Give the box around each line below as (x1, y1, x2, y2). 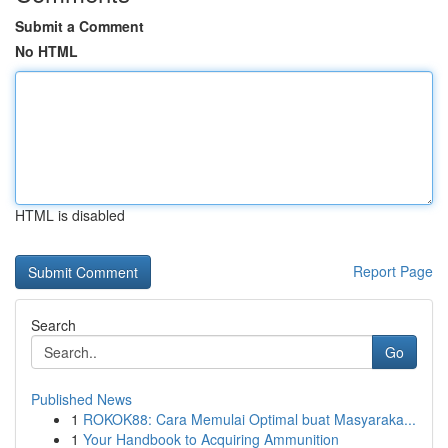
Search (31, 315, 76, 335)
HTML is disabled (15, 205, 125, 225)
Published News (31, 389, 132, 409)
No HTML (15, 41, 78, 61)
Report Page (353, 261, 433, 281)
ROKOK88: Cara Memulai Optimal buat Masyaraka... (83, 409, 416, 429)
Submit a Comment (15, 16, 144, 36)
